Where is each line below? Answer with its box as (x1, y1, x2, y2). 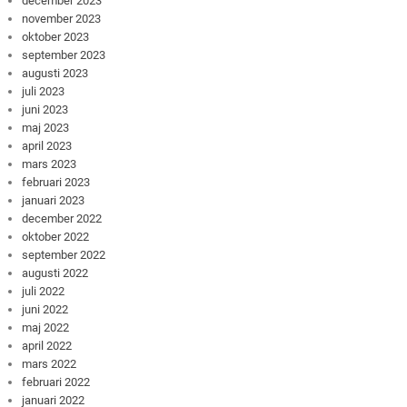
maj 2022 (22, 320, 70, 334)
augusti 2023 (22, 65, 89, 80)
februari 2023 (22, 174, 91, 189)
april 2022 (22, 338, 73, 352)
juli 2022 (22, 283, 65, 298)
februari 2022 (22, 374, 91, 389)
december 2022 (22, 211, 103, 225)
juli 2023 (22, 84, 65, 98)
